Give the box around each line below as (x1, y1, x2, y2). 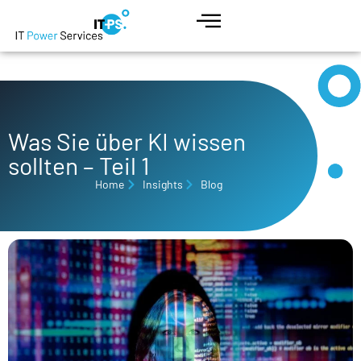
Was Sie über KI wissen (8, 127, 246, 156)
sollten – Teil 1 (8, 151, 150, 180)
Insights (142, 177, 183, 191)
